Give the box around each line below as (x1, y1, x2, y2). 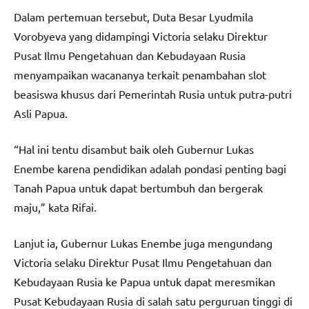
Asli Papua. (14, 106, 68, 120)
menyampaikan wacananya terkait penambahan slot (14, 67, 266, 81)
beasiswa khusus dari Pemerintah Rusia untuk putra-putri (14, 86, 292, 101)
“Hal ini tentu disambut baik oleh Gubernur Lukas (14, 141, 254, 156)
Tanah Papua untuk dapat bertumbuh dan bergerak (14, 180, 263, 195)
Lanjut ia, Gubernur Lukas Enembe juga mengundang (14, 235, 272, 250)
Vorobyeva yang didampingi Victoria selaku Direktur (14, 28, 268, 43)
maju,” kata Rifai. (14, 199, 97, 214)
